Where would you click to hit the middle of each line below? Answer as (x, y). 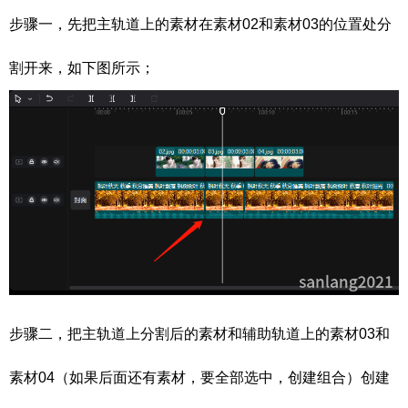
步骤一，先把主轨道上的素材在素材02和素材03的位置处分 (200, 24)
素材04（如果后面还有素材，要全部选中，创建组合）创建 (199, 378)
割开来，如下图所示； (82, 67)
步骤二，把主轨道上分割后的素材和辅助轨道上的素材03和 (199, 334)
